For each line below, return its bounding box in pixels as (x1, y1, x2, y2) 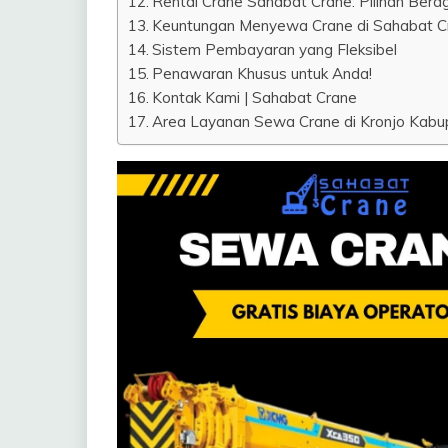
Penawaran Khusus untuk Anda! (152, 63, 373, 83)
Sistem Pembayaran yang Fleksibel (152, 39, 398, 59)
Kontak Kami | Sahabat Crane (152, 87, 358, 107)
